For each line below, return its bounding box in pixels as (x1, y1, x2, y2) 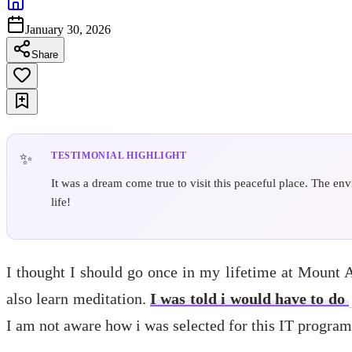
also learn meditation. (6, 289, 151, 307)
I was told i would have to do (150, 289, 350, 307)
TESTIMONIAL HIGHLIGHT (51, 149, 187, 161)
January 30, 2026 (25, 22, 111, 36)
